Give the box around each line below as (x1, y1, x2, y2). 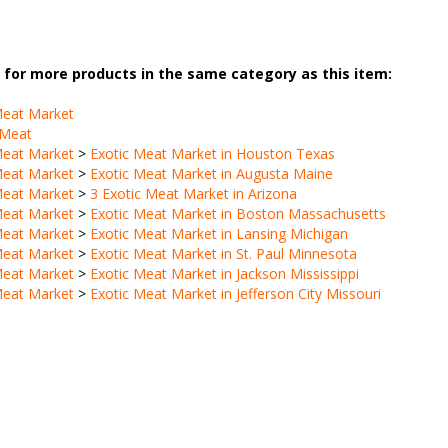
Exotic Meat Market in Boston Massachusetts (89, 204, 386, 223)
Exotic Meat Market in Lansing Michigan (89, 224, 348, 243)
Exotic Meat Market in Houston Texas (89, 144, 335, 163)
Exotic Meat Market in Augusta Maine (89, 164, 333, 183)
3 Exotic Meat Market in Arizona (89, 184, 297, 203)
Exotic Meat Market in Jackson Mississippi (89, 264, 359, 283)
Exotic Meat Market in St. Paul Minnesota (89, 244, 357, 263)
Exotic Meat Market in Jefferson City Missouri (89, 284, 381, 303)
